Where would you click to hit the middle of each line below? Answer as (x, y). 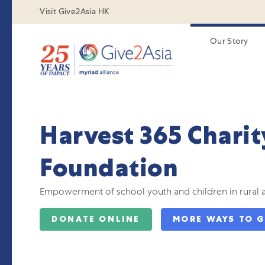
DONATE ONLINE (96, 219)
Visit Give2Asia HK (75, 11)
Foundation (109, 168)
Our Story (229, 41)
